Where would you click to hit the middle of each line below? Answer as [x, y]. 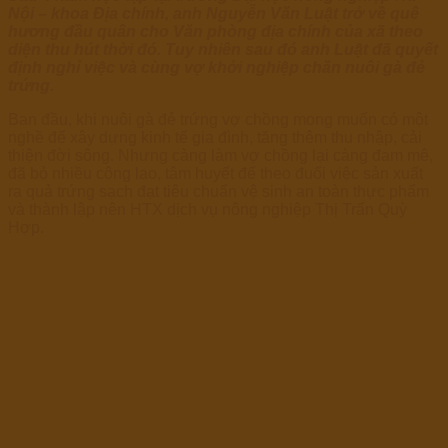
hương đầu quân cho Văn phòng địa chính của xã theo [215, 32]
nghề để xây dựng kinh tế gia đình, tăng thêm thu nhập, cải [215, 138]
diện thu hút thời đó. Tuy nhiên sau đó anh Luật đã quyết [223, 50]
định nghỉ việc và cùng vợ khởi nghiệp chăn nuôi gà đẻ [216, 68]
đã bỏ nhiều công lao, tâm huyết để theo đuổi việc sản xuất [215, 174]
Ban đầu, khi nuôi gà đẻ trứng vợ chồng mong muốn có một [218, 120]
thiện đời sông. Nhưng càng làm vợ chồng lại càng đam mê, [220, 156]
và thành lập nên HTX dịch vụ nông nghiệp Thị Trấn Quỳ [207, 210]
